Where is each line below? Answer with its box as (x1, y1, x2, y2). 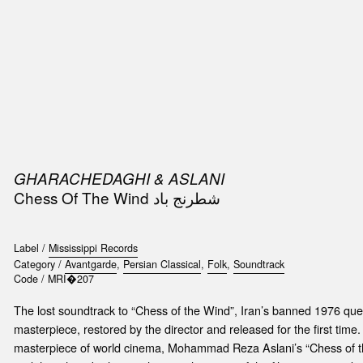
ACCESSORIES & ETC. (132, 23, 252, 40)
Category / (13, 257, 65, 272)
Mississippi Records (48, 241, 138, 256)
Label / (13, 241, 49, 256)
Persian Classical (122, 257, 201, 272)
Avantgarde (64, 257, 117, 272)
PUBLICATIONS (34, 23, 117, 40)
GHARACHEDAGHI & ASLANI (13, 167, 224, 189)
